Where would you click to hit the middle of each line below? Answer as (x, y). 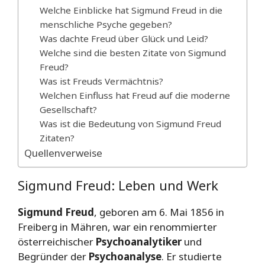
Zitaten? (57, 138)
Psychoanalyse (125, 256)
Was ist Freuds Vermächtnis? (101, 81)
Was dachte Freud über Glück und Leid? (124, 38)
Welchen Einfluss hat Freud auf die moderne (135, 95)
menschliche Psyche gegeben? (106, 24)
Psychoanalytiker (139, 241)
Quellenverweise (63, 153)
